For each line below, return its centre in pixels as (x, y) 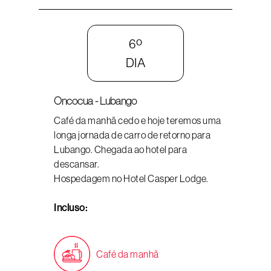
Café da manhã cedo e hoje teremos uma (138, 120)
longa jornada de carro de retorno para (132, 135)
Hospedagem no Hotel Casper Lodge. (131, 178)
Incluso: (70, 208)
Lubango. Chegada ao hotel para (120, 149)
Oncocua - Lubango (95, 101)
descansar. (77, 164)
